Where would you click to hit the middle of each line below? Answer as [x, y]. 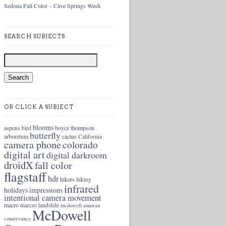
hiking [84, 179]
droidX [19, 165]
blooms [43, 127]
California [90, 136]
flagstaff [25, 177]
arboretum [16, 136]
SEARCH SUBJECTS [35, 36]
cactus [69, 136]
